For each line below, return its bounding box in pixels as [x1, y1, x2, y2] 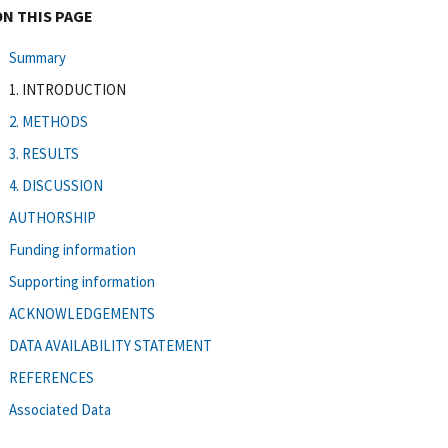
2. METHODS [9, 111, 88, 131]
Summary [9, 47, 66, 67]
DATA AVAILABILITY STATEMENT [9, 335, 212, 355]
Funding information [9, 239, 136, 259]
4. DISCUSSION [9, 175, 103, 195]
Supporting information [9, 271, 155, 291]
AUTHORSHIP [9, 207, 96, 227]
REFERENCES [9, 367, 94, 387]
